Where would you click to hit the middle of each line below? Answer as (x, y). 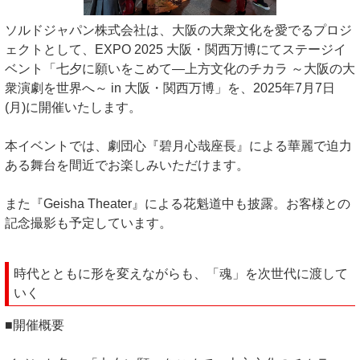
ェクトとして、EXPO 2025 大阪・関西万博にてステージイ (176, 49)
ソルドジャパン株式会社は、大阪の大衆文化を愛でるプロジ (178, 30)
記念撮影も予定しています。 (88, 223)
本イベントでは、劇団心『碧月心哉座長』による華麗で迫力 (178, 146)
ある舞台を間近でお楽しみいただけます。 (127, 165)
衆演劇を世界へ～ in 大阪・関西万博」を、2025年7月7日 (170, 88)
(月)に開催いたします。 (73, 107)
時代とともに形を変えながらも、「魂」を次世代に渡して (181, 274)
